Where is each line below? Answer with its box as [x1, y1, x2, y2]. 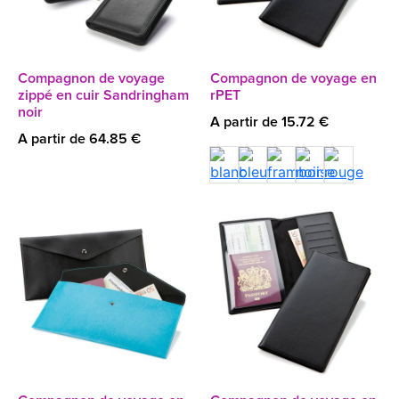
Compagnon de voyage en [210, 71, 377, 85]
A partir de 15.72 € [210, 115, 329, 129]
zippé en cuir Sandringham [18, 88, 189, 102]
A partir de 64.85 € [18, 132, 141, 146]
